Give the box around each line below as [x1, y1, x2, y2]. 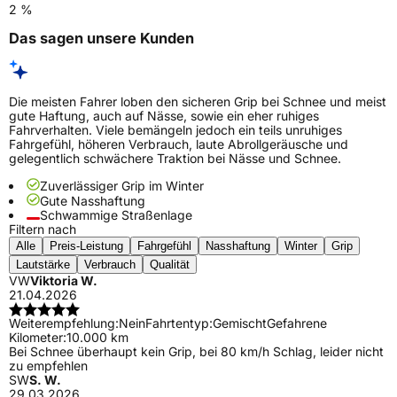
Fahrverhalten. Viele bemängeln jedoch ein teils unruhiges [9, 122, 342, 138]
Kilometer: [9, 330, 66, 346]
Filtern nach [9, 222, 76, 237]
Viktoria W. [30, 273, 97, 289]
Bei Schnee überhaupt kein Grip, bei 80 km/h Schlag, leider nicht [9, 344, 384, 360]
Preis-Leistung [50, 239, 123, 253]
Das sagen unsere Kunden [9, 29, 194, 47]
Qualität [150, 258, 190, 272]
